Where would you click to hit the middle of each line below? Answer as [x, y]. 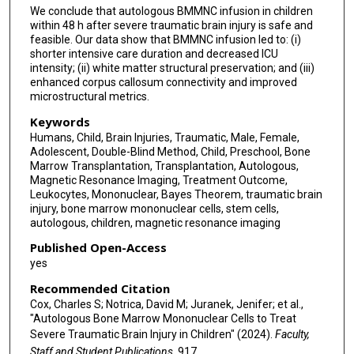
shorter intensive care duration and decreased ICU [154, 53]
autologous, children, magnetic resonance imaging [155, 222]
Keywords [60, 121]
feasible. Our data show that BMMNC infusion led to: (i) [165, 39]
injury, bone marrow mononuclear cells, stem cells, [154, 208]
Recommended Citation [100, 288]
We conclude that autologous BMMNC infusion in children [171, 11]
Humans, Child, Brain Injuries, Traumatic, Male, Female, [164, 137]
